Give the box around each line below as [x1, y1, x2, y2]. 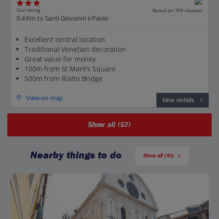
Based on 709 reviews [152, 6, 202, 14]
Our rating [17, 6, 40, 14]
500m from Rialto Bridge [24, 73, 103, 83]
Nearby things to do [30, 150, 122, 161]
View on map [26, 93, 63, 102]
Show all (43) [143, 153, 174, 159]
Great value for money [24, 54, 96, 64]
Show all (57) [88, 120, 131, 129]
